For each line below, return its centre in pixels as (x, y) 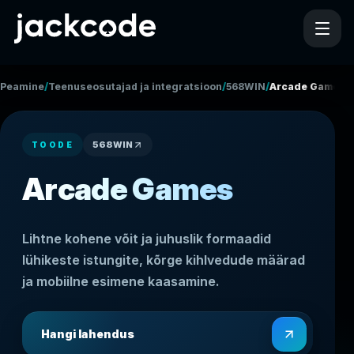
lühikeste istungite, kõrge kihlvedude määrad (164, 260)
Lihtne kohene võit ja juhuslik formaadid (147, 239)
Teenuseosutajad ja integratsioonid (140, 86)
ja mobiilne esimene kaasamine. (121, 282)
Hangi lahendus (88, 334)
